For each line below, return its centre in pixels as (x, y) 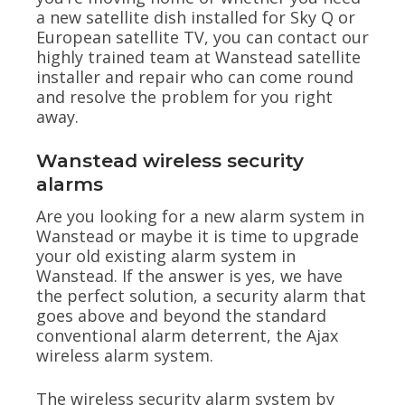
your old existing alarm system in (166, 256)
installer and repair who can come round (195, 76)
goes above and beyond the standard (181, 316)
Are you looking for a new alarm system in (200, 217)
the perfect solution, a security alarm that (201, 296)
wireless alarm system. (125, 356)
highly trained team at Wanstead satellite (198, 57)
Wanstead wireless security (170, 161)
